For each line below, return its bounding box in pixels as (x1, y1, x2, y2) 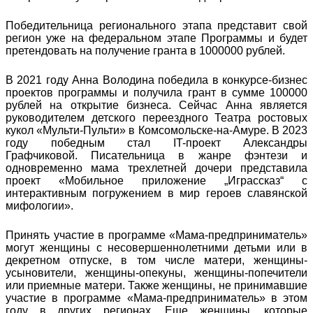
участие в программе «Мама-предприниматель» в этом (6, 291, 307, 304)
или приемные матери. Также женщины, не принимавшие (6, 279, 307, 291)
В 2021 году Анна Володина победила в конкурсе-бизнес (6, 73, 307, 86)
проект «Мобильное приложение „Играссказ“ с (6, 174, 307, 187)
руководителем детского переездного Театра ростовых (6, 111, 307, 124)
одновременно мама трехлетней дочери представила (6, 161, 307, 174)
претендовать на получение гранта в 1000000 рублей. (6, 44, 285, 57)
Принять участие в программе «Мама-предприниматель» (6, 228, 307, 241)
